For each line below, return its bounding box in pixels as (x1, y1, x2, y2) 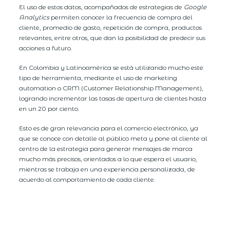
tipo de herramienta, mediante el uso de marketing (19, 73, 178, 82)
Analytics (19, 13, 50, 21)
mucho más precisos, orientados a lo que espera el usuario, (19, 155, 198, 163)
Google (184, 3, 207, 11)
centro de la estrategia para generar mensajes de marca (19, 144, 193, 152)
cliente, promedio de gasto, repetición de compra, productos (19, 23, 202, 31)
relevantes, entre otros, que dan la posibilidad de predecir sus (19, 33, 206, 42)
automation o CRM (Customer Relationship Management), (19, 84, 204, 92)
